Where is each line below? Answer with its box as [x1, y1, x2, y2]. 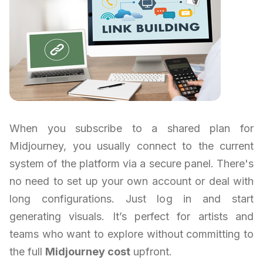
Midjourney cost [45, 245, 130, 258]
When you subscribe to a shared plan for [9, 122, 254, 135]
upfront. [130, 245, 172, 258]
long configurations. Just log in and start [9, 193, 254, 205]
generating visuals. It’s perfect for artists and [9, 210, 254, 223]
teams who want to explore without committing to [9, 228, 254, 241]
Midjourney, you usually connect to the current [9, 140, 254, 153]
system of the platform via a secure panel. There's [9, 157, 254, 170]
